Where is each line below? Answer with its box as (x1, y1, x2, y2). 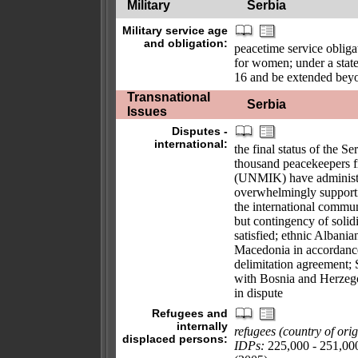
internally (177, 320, 228, 332)
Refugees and (152, 307, 228, 320)
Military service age (122, 24, 228, 37)
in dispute (234, 286, 283, 300)
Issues (127, 105, 167, 118)
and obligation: (144, 37, 228, 50)
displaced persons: (122, 332, 228, 345)
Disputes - (172, 125, 228, 137)
